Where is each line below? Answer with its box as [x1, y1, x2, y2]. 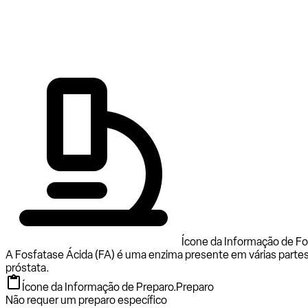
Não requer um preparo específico [5, 293, 167, 307]
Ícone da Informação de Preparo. [22, 280, 176, 294]
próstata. [5, 261, 49, 274]
